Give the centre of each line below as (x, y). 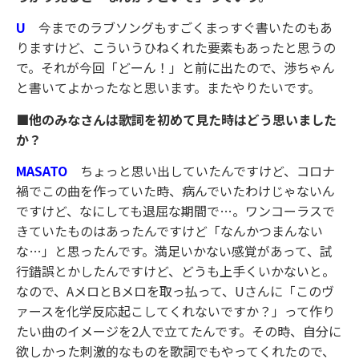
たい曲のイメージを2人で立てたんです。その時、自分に (179, 331)
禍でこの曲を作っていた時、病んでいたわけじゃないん (175, 191)
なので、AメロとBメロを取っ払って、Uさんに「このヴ (175, 291)
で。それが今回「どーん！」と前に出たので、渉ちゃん (175, 68)
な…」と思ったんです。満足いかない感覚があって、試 (174, 251)
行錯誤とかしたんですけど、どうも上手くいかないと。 (175, 271)
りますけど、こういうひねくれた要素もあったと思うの (176, 48)
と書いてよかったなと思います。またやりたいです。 (168, 88)
